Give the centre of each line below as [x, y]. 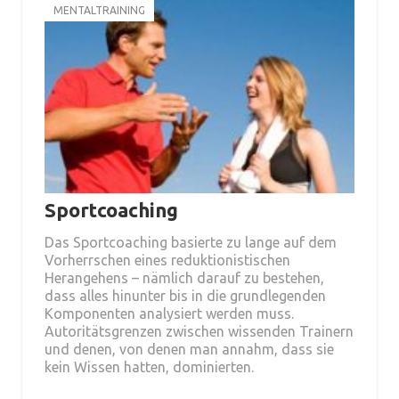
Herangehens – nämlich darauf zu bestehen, [184, 278]
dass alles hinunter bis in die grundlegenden [185, 296]
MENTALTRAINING [99, 11]
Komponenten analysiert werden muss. [169, 314]
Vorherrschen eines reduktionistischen [167, 261]
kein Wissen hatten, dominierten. [149, 367]
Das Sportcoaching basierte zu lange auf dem [191, 243]
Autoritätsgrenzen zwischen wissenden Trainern [199, 332]
